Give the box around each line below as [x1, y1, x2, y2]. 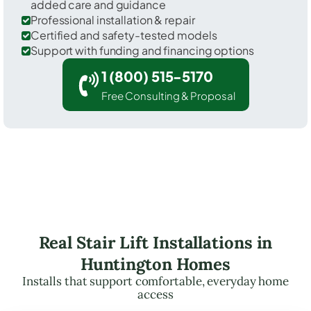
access [137, 286, 174, 302]
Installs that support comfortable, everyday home [22, 273, 289, 289]
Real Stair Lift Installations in [38, 231, 273, 253]
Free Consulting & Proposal [101, 88, 235, 102]
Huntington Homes [80, 253, 231, 275]
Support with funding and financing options [31, 42, 254, 58]
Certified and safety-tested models [31, 27, 217, 42]
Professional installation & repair [31, 12, 195, 27]
